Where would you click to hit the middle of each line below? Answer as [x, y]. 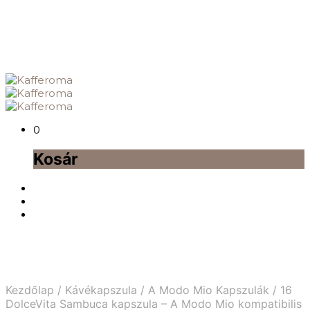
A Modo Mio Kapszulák [209, 290]
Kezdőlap [30, 290]
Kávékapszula [101, 290]
